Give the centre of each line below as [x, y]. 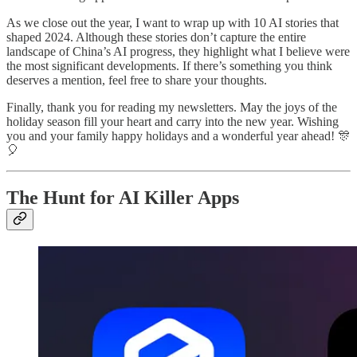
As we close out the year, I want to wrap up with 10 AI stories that [173, 22]
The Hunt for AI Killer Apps [123, 198]
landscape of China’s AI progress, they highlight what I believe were [178, 51]
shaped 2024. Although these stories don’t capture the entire [156, 37]
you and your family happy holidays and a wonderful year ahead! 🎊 [178, 135]
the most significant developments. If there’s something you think [169, 65]
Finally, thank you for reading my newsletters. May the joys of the [172, 107]
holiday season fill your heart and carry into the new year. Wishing [173, 121]
